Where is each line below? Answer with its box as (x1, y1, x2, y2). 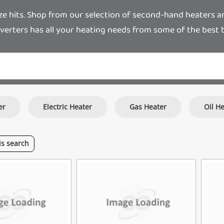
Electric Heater (43, 101, 92, 111)
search (6, 138, 29, 148)
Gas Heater (129, 101, 166, 111)
